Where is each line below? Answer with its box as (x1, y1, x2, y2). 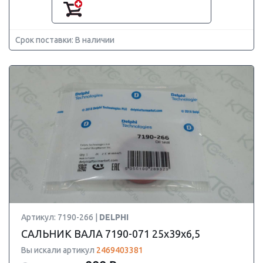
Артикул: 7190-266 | (21, 213, 99, 222)
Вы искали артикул (21, 245, 96, 255)
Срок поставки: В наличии (15, 35, 114, 45)
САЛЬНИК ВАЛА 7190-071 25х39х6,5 (21, 228, 200, 240)
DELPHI (99, 213, 129, 222)
